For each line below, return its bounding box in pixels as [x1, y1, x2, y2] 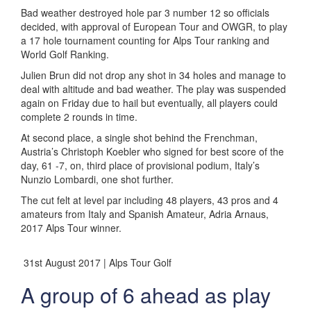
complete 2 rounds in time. [21, 110, 137, 124]
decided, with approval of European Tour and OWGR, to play [21, 19, 287, 33]
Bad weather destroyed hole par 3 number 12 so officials [21, 6, 269, 19]
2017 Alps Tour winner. [21, 221, 121, 235]
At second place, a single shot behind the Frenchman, [21, 131, 258, 144]
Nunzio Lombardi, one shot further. [21, 172, 174, 186]
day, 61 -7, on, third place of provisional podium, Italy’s [21, 158, 260, 172]
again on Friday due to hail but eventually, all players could [21, 96, 278, 110]
